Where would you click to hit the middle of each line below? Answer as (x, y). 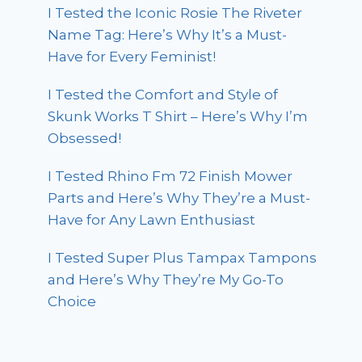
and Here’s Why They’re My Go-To (166, 280)
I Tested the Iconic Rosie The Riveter (175, 13)
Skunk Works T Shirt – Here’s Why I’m (178, 117)
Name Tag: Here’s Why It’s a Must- (168, 35)
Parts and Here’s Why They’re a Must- (179, 198)
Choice (72, 302)
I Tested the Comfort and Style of (163, 95)
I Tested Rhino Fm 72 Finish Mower (170, 177)
